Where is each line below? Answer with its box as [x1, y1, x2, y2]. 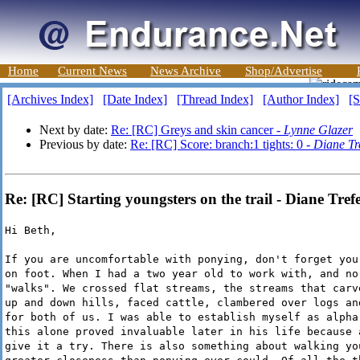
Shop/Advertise [245, 64, 322, 77]
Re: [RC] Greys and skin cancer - [111, 123, 284, 137]
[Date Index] [103, 92, 167, 106]
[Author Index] [263, 92, 339, 106]
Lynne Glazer [284, 123, 353, 137]
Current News [58, 64, 127, 77]
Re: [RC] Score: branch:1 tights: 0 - [130, 137, 313, 151]
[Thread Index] [177, 92, 253, 106]
